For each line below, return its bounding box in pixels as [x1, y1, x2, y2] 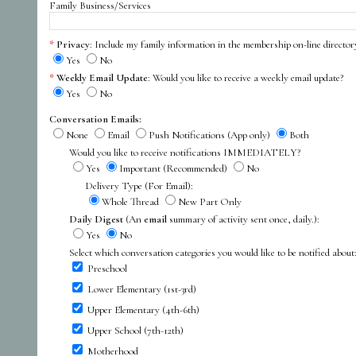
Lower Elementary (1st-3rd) [87, 282, 196, 296]
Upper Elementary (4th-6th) [87, 303, 199, 316]
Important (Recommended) [119, 161, 230, 175]
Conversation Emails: [49, 112, 141, 126]
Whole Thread [102, 195, 161, 208]
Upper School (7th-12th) [87, 323, 184, 337]
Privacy [56, 37, 90, 51]
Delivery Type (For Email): [85, 179, 193, 192]
